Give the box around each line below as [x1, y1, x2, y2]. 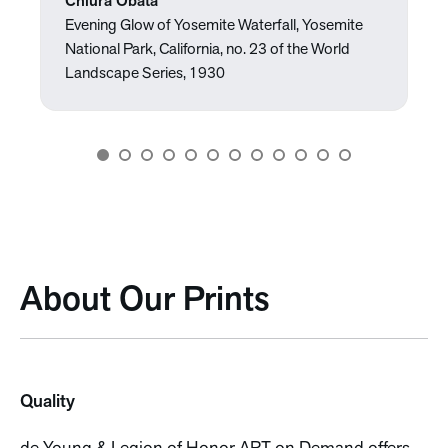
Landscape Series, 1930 [65, 66, 225, 82]
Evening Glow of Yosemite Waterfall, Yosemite [65, 18, 363, 34]
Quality [20, 393, 75, 412]
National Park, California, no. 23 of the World [65, 42, 350, 58]
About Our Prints [20, 284, 269, 319]
